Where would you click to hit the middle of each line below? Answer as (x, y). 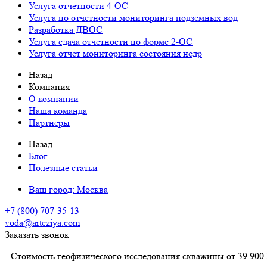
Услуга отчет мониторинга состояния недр (115, 53)
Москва (92, 189)
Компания (49, 87)
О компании (54, 99)
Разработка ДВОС (66, 30)
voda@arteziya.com (42, 223)
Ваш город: (53, 189)
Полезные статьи (63, 168)
